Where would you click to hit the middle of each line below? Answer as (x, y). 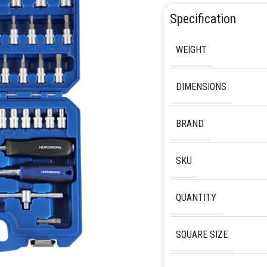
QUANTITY (196, 197)
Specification (203, 18)
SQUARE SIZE (201, 234)
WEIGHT (191, 49)
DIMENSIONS (201, 86)
